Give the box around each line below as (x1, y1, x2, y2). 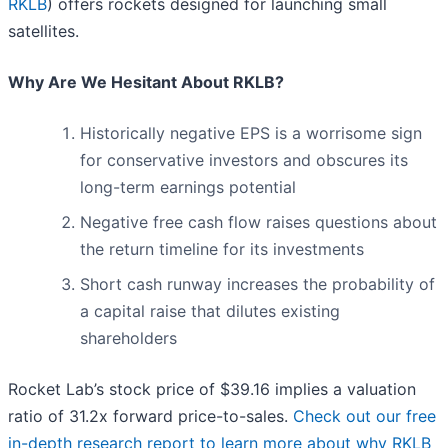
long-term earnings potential (80, 176, 296, 197)
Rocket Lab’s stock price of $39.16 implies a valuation (8, 378, 416, 399)
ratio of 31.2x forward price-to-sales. (8, 405, 293, 426)
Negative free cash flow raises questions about (80, 211, 437, 232)
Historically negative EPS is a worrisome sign (80, 122, 422, 143)
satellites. (8, 20, 79, 41)
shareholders (80, 327, 177, 348)
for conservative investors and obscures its (80, 149, 408, 170)
